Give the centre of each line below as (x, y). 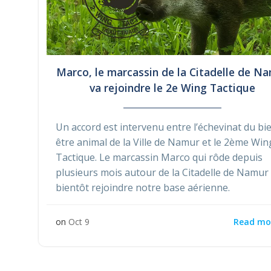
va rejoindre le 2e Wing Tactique (173, 88)
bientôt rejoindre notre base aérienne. (143, 188)
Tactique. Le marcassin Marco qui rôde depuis (159, 158)
